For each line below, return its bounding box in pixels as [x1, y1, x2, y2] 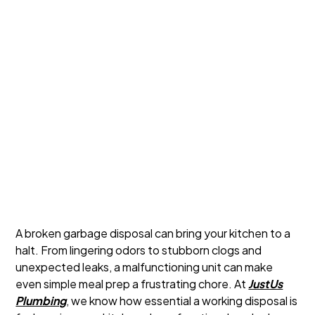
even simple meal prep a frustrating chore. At [15, 276, 249, 291]
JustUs [248, 276, 283, 291]
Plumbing [15, 293, 67, 308]
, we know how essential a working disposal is [66, 293, 298, 308]
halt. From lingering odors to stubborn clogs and [15, 243, 262, 257]
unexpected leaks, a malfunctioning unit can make [15, 259, 274, 274]
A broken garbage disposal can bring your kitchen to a [15, 226, 291, 240]
